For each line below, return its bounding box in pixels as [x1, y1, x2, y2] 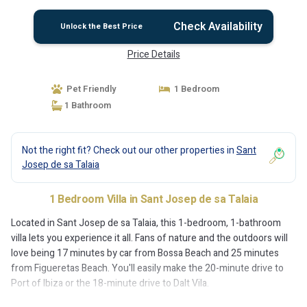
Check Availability [173, 19, 262, 35]
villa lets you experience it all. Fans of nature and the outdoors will [11, 231, 288, 245]
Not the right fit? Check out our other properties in [22, 143, 236, 158]
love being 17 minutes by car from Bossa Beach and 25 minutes [11, 246, 279, 260]
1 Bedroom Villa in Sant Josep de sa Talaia [49, 191, 258, 208]
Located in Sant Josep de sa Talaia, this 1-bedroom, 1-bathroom [11, 216, 281, 230]
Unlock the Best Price [60, 21, 143, 32]
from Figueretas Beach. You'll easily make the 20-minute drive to [11, 261, 284, 275]
